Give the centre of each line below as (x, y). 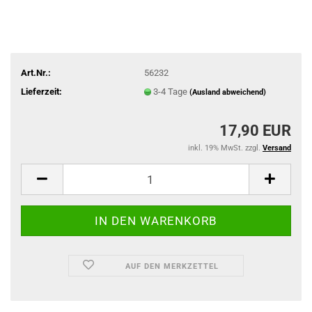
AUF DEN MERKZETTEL (172, 266)
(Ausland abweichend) (227, 92)
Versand (277, 148)
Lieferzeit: (41, 91)
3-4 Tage (171, 91)
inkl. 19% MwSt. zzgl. (225, 148)
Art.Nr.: (36, 72)
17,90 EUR (255, 131)
